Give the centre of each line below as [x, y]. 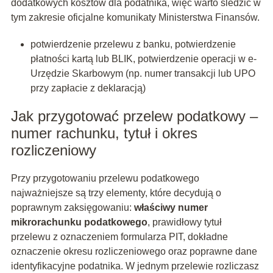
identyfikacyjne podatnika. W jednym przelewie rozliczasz [135, 266]
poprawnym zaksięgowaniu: [72, 208]
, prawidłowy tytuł [184, 222]
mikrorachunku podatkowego [79, 222]
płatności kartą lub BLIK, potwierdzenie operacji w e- [143, 59]
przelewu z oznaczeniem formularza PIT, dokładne [119, 237]
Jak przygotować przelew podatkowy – [134, 116]
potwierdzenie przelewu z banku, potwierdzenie [133, 44]
